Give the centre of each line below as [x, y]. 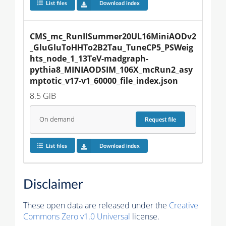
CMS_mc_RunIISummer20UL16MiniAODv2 [113, 36]
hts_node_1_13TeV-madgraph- [89, 58]
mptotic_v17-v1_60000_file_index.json [104, 80]
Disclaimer [53, 185]
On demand [57, 120]
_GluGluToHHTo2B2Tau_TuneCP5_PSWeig [111, 47]
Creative [184, 206]
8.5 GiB [43, 96]
